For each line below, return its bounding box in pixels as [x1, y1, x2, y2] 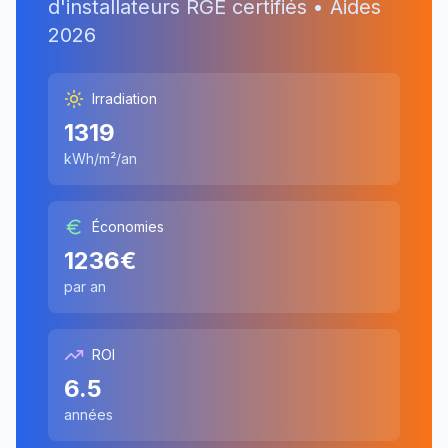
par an [64, 278, 106, 295]
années [64, 406, 113, 423]
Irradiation [92, 90, 157, 107]
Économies [92, 218, 164, 235]
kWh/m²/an [64, 150, 137, 167]
